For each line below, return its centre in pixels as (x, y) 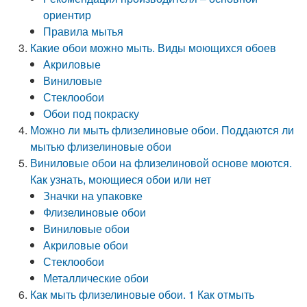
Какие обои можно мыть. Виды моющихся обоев (153, 48)
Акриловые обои (86, 245)
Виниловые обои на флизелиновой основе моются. (161, 163)
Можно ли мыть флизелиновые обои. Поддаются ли (162, 130)
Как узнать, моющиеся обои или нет (121, 179)
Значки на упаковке (93, 196)
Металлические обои (96, 278)
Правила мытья (84, 31)
